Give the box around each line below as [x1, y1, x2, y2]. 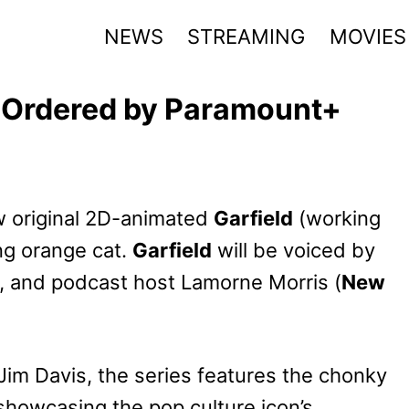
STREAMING [187, 24, 306, 48]
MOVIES [329, 24, 406, 48]
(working [293, 205, 381, 230]
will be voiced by [212, 237, 375, 262]
